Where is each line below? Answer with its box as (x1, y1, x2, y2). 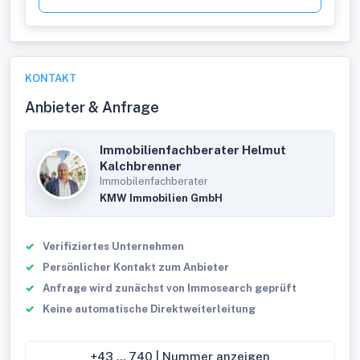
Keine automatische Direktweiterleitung (43, 303, 256, 315)
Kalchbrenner (100, 159, 182, 173)
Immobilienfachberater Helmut (100, 143, 286, 157)
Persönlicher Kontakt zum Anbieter (43, 261, 229, 273)
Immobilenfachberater (100, 175, 208, 187)
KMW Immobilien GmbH (100, 192, 223, 204)
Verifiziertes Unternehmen (43, 240, 184, 252)
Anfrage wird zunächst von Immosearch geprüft (43, 282, 297, 294)
